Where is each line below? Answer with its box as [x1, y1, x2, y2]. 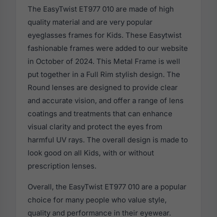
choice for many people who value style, [28, 195, 167, 205]
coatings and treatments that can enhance [28, 109, 172, 119]
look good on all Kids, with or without [28, 148, 154, 158]
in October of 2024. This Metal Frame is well [28, 57, 180, 66]
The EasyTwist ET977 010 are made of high [28, 4, 174, 14]
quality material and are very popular [28, 17, 153, 27]
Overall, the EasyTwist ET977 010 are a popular [28, 182, 186, 192]
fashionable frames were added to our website [28, 44, 188, 53]
